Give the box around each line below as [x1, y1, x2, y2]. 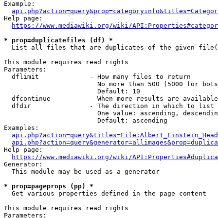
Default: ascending [4, 117, 167, 124]
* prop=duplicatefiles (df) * [4, 36, 113, 44]
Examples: [4, 124, 39, 131]
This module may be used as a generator [4, 168, 160, 175]
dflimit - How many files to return [4, 73, 191, 80]
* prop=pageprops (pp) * [4, 182, 93, 190]
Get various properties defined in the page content [4, 190, 206, 197]
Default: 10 [4, 88, 140, 95]
